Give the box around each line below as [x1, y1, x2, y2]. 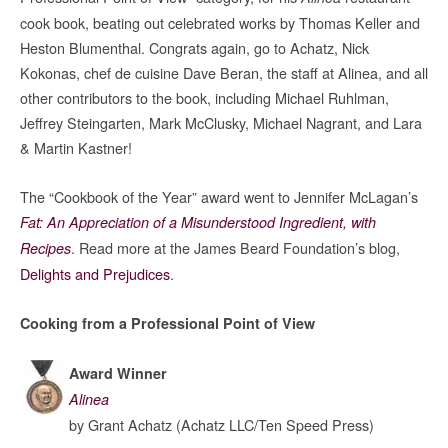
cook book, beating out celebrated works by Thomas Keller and [20, 12, 420, 33]
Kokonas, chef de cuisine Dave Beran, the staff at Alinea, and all [20, 62, 428, 83]
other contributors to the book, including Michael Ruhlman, [20, 87, 389, 108]
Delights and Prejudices [20, 263, 170, 284]
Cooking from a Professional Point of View [20, 313, 315, 333]
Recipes [20, 238, 71, 258]
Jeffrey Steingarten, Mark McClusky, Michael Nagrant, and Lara [20, 112, 422, 133]
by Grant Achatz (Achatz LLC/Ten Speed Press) [69, 414, 374, 435]
